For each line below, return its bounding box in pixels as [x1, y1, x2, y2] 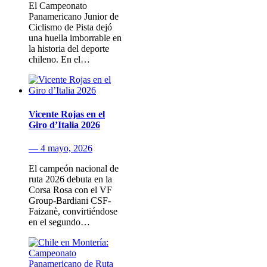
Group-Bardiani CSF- [29, 195, 111, 206]
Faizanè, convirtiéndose [29, 206, 117, 216]
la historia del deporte [29, 44, 109, 54]
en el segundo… [29, 216, 90, 227]
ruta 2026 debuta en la [29, 173, 112, 184]
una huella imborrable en [29, 33, 122, 44]
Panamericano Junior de [29, 11, 119, 22]
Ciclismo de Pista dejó [29, 22, 112, 33]
